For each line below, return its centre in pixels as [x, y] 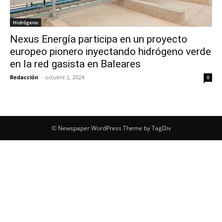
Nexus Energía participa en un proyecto [99, 39]
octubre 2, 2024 [65, 77]
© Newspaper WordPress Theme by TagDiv [111, 128]
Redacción [24, 77]
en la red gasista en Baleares [75, 64]
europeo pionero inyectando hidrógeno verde [111, 52]
